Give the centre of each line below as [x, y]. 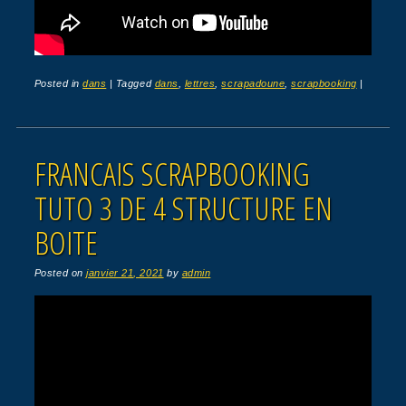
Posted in [58, 84]
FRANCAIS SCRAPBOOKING [172, 174]
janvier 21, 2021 [125, 273]
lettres [200, 84]
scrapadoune [253, 84]
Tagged [135, 84]
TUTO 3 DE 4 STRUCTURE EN [183, 208]
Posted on [60, 273]
